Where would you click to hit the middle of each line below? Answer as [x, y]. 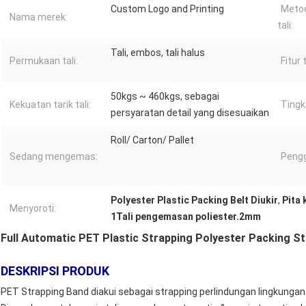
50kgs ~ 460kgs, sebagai [165, 97]
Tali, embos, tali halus [158, 53]
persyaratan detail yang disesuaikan [190, 113]
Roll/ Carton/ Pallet [152, 140]
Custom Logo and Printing [167, 9]
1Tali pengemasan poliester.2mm [186, 217]
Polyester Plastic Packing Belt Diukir [194, 200]
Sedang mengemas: [54, 157]
